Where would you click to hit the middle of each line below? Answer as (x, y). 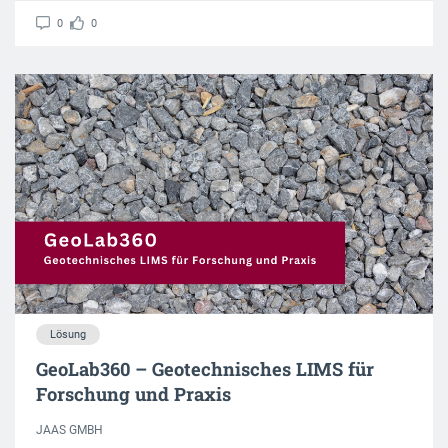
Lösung (68, 334)
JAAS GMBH (69, 429)
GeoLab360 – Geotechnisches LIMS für (205, 368)
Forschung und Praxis (133, 393)
